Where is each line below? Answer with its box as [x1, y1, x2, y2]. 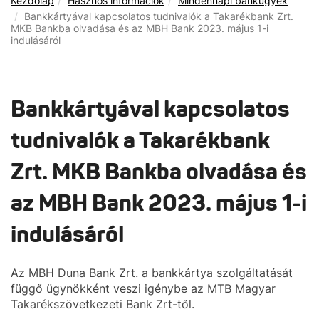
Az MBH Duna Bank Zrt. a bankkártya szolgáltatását [11, 266, 293, 280]
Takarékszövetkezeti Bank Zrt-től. [11, 297, 194, 311]
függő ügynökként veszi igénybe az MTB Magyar [11, 281, 276, 296]
